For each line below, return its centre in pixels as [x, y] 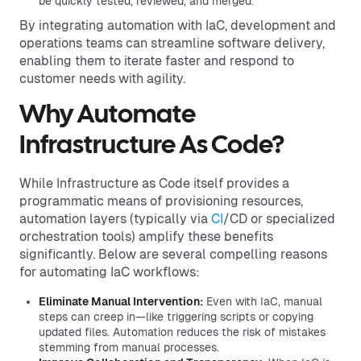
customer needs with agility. [102, 79]
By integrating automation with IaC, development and [178, 25]
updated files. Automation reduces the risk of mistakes [182, 332]
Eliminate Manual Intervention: [121, 301]
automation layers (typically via [115, 219]
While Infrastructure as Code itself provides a [154, 183]
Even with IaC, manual [263, 301]
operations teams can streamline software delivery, [172, 43]
